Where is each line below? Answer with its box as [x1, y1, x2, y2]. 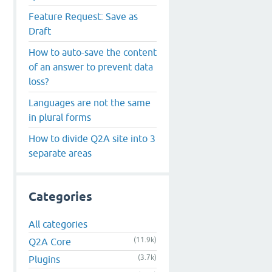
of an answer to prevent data [29, 61, 153, 72]
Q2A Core [29, 236, 71, 248]
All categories [29, 219, 87, 230]
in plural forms [29, 111, 91, 123]
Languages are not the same [29, 97, 151, 108]
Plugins [29, 254, 60, 265]
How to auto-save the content [29, 46, 157, 58]
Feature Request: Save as [29, 10, 138, 22]
